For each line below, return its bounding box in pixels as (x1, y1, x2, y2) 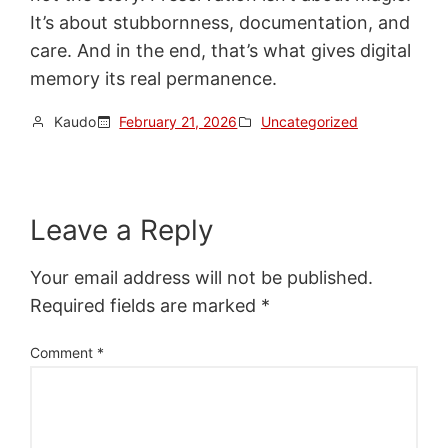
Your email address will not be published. (30, 267, 374, 289)
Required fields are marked (30, 295, 262, 317)
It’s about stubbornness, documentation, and (30, 11, 411, 33)
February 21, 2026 (119, 112, 238, 130)
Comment (30, 344, 98, 362)
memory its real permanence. (30, 67, 278, 89)
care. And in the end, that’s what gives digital (30, 39, 412, 61)
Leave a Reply (30, 213, 215, 248)
